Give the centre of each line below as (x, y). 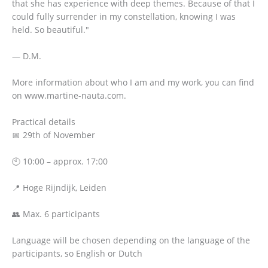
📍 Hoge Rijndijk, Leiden (59, 187)
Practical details (44, 121)
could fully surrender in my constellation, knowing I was (124, 16)
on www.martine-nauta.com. (69, 95)
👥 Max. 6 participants (56, 214)
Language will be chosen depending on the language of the (131, 240)
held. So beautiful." (51, 29)
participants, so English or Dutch (77, 253)
